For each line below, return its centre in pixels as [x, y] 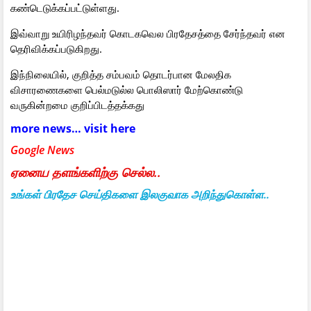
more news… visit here [73, 128]
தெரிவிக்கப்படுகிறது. [56, 48]
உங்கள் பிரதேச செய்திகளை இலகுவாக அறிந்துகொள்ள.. [140, 194]
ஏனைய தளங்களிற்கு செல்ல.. [86, 172]
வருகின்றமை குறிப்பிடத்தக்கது [77, 104]
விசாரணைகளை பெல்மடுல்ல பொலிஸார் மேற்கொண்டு [127, 89]
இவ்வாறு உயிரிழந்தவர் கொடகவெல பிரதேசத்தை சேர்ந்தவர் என [148, 33]
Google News [42, 150]
